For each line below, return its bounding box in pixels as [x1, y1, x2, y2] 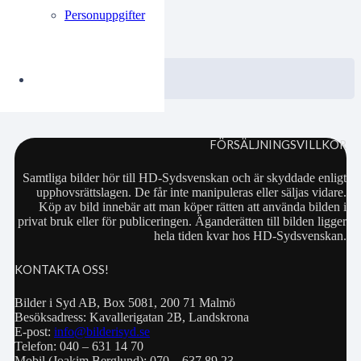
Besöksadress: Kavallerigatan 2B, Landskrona [15, 310, 249, 325]
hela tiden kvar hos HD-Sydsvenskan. [154, 229, 346, 243]
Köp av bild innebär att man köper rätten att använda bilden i [39, 200, 346, 214]
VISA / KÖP [52, 46, 103, 58]
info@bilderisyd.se [54, 325, 150, 339]
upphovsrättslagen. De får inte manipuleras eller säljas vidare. [36, 185, 346, 200]
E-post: [15, 325, 54, 339]
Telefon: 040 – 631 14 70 [15, 339, 143, 354]
